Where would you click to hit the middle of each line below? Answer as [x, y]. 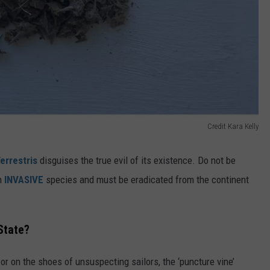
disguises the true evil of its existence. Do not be [137, 161]
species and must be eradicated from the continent [146, 180]
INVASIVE [24, 180]
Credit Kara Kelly [233, 127]
